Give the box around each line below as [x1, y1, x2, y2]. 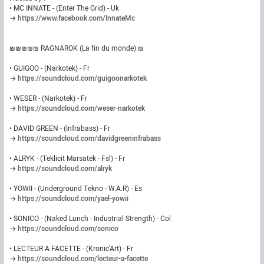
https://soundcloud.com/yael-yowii [18, 193, 128, 204]
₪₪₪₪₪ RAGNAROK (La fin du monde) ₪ [9, 43, 144, 54]
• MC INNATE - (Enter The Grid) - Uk [9, 3, 119, 14]
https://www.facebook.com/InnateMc [18, 13, 135, 24]
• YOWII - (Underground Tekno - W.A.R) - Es [9, 183, 142, 194]
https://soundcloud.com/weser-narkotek [18, 103, 145, 114]
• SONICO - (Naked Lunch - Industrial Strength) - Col [9, 213, 171, 225]
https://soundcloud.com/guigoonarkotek [18, 73, 147, 84]
